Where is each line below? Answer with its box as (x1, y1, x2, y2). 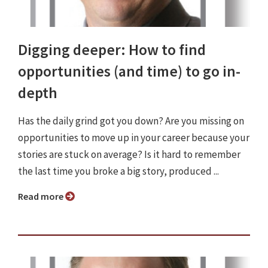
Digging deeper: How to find (18, 40, 206, 60)
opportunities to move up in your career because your (18, 131, 249, 145)
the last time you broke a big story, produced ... (18, 165, 219, 178)
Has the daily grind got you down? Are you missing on (18, 114, 244, 128)
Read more (23, 190, 65, 203)
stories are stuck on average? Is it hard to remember (18, 148, 240, 162)
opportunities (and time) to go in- (18, 62, 240, 81)
